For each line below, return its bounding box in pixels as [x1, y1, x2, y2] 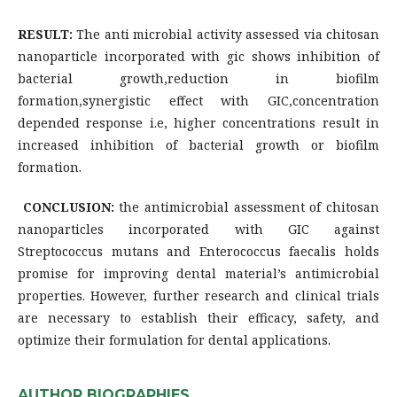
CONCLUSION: [22, 198, 114, 215]
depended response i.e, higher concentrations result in [18, 113, 379, 131]
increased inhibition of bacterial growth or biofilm [18, 136, 379, 153]
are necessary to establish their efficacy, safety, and [18, 308, 379, 326]
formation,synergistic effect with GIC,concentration [18, 91, 379, 109]
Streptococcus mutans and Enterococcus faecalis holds [18, 242, 379, 260]
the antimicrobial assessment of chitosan [113, 198, 380, 215]
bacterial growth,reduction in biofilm [18, 69, 379, 87]
